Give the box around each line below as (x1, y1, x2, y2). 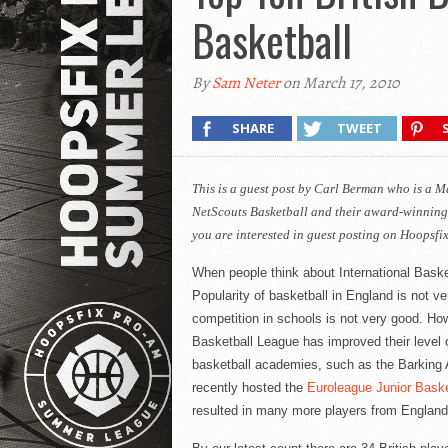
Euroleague (306, 380, 372, 395)
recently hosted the (191, 380, 307, 395)
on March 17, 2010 (280, 72, 400, 94)
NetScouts (191, 204, 247, 219)
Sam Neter (212, 72, 280, 94)
